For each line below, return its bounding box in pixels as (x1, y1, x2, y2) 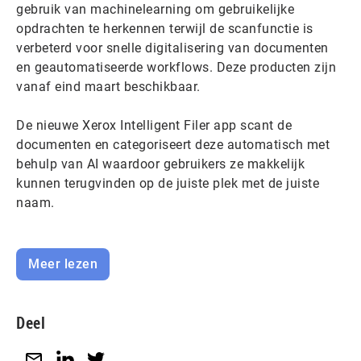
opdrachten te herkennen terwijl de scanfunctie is (16, 20, 313, 36)
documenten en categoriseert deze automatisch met (16, 136, 330, 152)
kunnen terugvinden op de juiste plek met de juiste (16, 175, 319, 191)
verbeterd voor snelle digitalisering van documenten (16, 39, 329, 56)
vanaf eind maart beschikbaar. (16, 78, 201, 94)
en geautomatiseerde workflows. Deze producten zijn (16, 59, 336, 75)
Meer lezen (28, 255, 98, 272)
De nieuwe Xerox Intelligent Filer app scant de (16, 117, 292, 133)
